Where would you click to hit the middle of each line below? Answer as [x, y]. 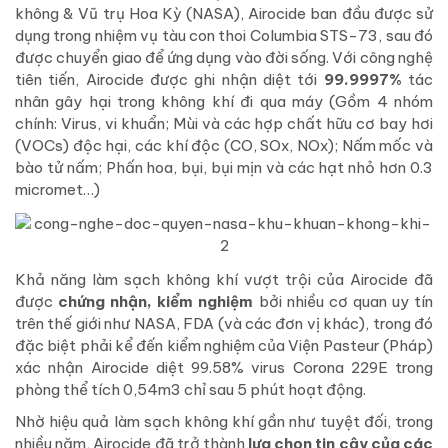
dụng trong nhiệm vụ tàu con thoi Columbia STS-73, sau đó [224, 36]
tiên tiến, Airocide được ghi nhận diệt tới [169, 80]
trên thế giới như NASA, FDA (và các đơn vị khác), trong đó [224, 324]
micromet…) [57, 190]
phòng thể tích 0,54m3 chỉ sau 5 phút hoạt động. [190, 390]
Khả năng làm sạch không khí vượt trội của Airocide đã [224, 280]
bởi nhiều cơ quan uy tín [343, 302]
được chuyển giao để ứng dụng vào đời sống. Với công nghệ [224, 58]
